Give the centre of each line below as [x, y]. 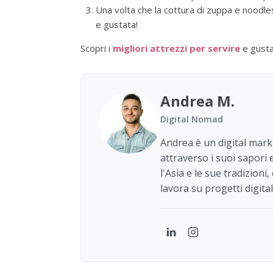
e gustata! [117, 24]
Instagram [218, 239]
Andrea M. [197, 101]
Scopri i [97, 48]
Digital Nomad [192, 119]
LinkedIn [191, 239]
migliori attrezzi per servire [176, 48]
